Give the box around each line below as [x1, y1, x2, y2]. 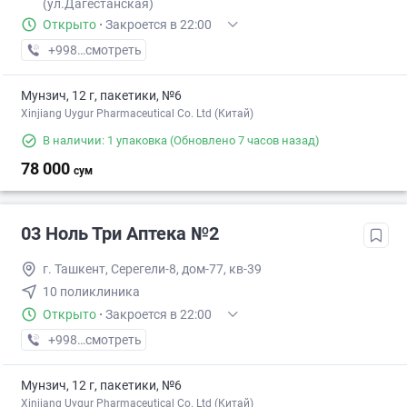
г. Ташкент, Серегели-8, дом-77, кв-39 [43, 262, 262, 277]
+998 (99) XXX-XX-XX [47, 333, 171, 348]
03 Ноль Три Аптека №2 [21, 223, 219, 245]
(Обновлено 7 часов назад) [167, 134, 320, 148]
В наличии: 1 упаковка [43, 134, 167, 148]
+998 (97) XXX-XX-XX [47, 43, 171, 58]
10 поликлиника [43, 284, 140, 300]
